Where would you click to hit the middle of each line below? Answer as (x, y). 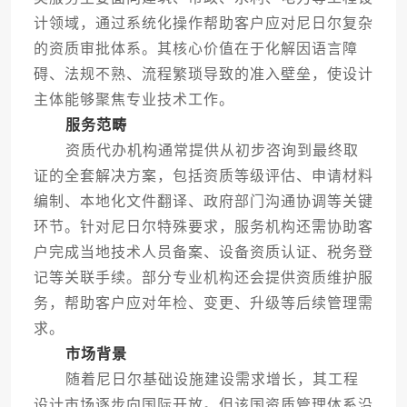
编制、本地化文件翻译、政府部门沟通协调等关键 (203, 202)
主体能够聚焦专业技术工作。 (134, 100)
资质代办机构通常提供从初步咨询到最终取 (196, 151)
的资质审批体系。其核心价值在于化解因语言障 (195, 49)
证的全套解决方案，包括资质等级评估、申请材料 (203, 176)
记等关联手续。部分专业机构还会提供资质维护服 (203, 278)
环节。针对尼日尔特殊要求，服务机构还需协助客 (203, 227)
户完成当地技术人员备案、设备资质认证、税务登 (203, 253)
